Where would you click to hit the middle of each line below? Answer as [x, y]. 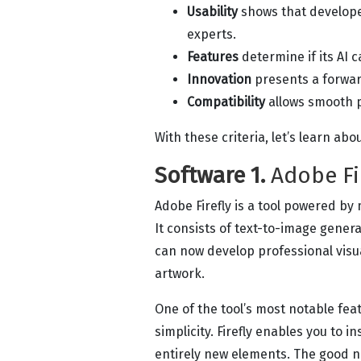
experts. [213, 34]
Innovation [219, 79]
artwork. [180, 273]
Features [213, 56]
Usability [212, 11]
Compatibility [226, 102]
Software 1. [210, 175]
